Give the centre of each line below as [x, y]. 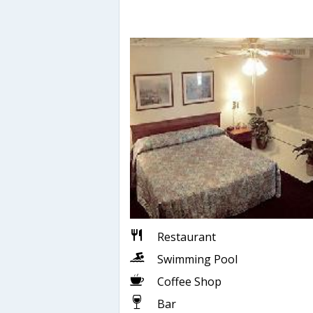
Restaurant [187, 236]
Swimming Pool [197, 259]
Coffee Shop [189, 281]
